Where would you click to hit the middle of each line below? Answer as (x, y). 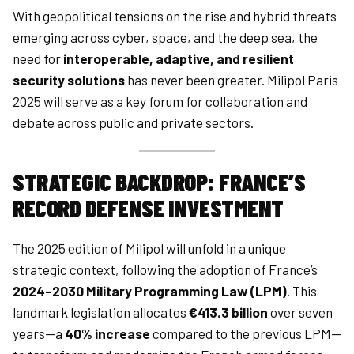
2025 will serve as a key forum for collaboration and (160, 102)
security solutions (69, 80)
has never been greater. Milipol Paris (232, 80)
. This (302, 291)
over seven (300, 313)
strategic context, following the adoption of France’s (165, 270)
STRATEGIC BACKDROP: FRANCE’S (159, 181)
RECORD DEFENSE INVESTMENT (148, 207)
